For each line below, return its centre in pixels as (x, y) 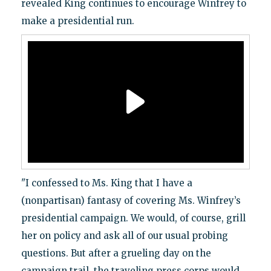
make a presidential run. (77, 21)
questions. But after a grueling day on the (116, 253)
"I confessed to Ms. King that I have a (106, 183)
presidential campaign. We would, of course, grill (133, 218)
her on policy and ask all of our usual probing (124, 235)
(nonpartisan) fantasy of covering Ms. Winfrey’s (131, 200)
